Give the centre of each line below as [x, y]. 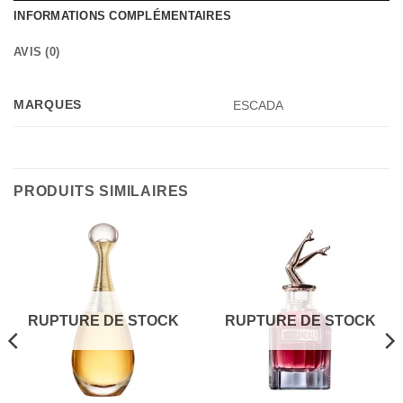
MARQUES [48, 104]
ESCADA [259, 105]
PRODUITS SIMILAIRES [102, 191]
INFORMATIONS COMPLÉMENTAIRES [123, 15]
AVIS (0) [37, 51]
